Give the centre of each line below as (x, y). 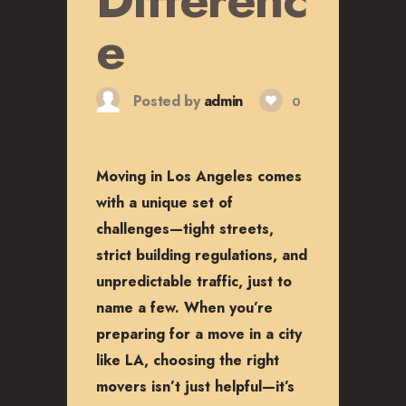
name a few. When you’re (184, 307)
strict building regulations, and (202, 255)
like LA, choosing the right (188, 360)
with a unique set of (164, 202)
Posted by (166, 101)
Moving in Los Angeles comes (199, 176)
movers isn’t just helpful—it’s (195, 386)
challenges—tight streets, (185, 228)
